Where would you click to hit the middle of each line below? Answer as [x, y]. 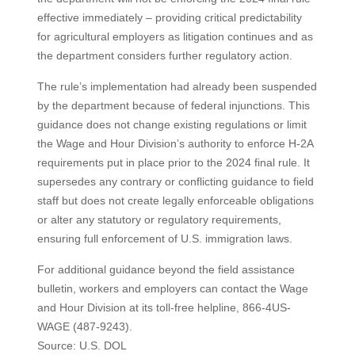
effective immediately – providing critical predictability [169, 17]
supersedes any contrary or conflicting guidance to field [175, 181]
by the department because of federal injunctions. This [173, 105]
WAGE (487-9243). [86, 326]
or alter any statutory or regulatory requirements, [159, 219]
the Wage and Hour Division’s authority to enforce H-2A [175, 143]
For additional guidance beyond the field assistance [166, 269]
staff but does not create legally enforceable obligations [175, 200]
